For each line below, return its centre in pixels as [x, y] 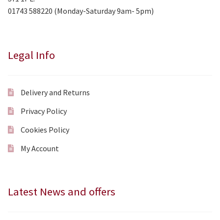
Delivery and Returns [55, 92]
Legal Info [31, 55]
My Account [40, 148]
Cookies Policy [45, 129]
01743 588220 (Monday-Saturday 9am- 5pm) [81, 11]
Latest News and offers [62, 192]
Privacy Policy [43, 111]
